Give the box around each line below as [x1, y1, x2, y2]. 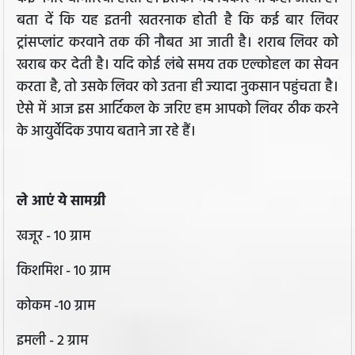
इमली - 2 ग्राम [17, 330, 88, 353]
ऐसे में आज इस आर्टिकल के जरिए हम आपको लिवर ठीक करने [17, 98, 338, 122]
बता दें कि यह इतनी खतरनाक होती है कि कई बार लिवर [17, 10, 338, 33]
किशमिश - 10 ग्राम [17, 260, 110, 284]
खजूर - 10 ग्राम [17, 225, 90, 249]
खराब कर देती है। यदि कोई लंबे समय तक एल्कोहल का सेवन [17, 54, 338, 78]
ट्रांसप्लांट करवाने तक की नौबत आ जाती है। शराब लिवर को [17, 32, 338, 55]
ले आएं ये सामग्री [17, 190, 105, 214]
